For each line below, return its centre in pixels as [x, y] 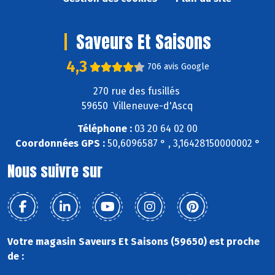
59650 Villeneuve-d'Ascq [137, 106]
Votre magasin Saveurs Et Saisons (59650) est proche [134, 242]
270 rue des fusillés [137, 91]
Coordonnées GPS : [60, 144]
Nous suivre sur [55, 172]
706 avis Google [178, 67]
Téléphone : [105, 129]
